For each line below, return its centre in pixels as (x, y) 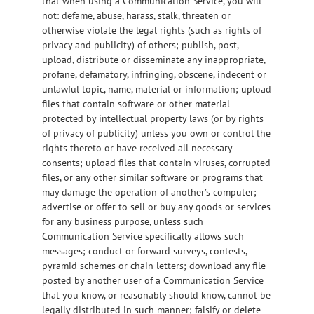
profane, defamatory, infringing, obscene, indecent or (154, 74)
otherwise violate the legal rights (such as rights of (152, 30)
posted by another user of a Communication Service (153, 280)
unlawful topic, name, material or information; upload (157, 89)
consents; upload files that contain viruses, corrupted (156, 162)
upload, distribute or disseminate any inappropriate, (153, 59)
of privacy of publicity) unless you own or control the (156, 133)
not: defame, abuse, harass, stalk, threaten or (136, 15)
